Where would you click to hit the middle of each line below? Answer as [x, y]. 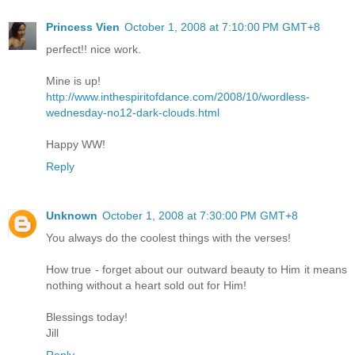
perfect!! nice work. [94, 49]
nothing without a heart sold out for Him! [146, 285]
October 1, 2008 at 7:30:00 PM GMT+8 [200, 215]
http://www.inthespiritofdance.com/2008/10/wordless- [178, 96]
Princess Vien [83, 27]
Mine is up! [73, 80]
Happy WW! [76, 144]
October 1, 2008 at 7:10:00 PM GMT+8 [222, 27]
